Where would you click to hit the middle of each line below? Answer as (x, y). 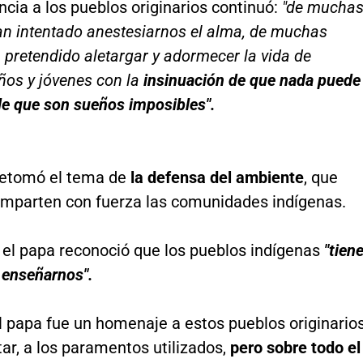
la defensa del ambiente (217, 177)
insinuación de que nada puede (250, 80)
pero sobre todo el (293, 347)
